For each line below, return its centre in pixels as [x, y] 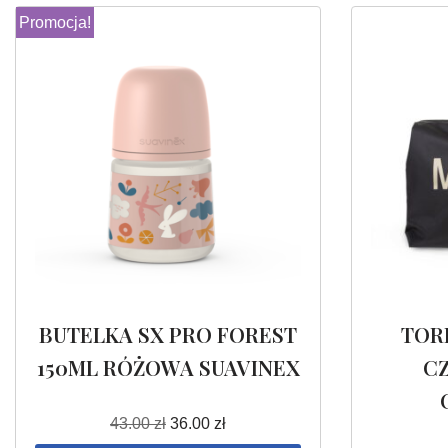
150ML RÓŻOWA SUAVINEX [168, 367]
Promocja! [55, 23]
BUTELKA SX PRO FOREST [168, 334]
